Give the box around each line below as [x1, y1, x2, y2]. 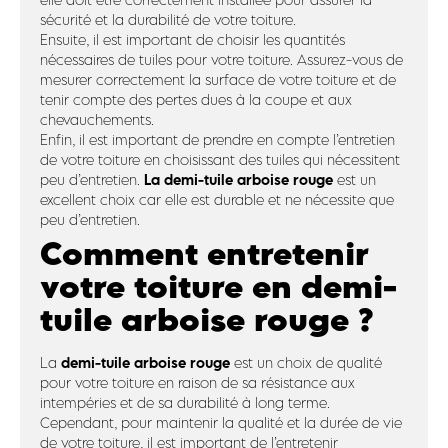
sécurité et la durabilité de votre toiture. [40, 11, 296, 28]
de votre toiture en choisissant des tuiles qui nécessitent [40, 151, 400, 168]
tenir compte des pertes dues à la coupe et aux [40, 91, 352, 108]
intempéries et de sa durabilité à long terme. [40, 394, 330, 411]
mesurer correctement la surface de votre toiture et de [40, 71, 396, 88]
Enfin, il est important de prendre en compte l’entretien [40, 131, 395, 148]
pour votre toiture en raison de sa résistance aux [40, 374, 355, 391]
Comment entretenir [40, 234, 369, 274]
